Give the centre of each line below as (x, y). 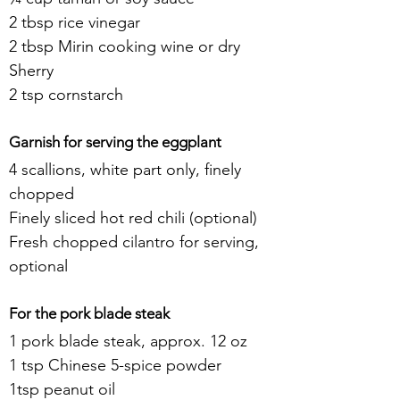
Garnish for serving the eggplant (115, 142)
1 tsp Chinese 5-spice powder (115, 365)
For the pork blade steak (89, 313)
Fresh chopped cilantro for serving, (136, 242)
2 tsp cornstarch (66, 95)
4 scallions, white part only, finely (127, 170)
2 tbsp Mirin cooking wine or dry (127, 46)
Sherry (31, 71)
